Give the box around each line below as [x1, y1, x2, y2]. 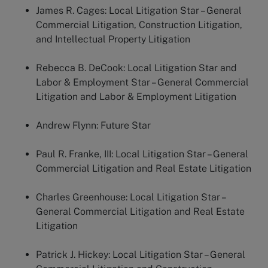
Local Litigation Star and [127, 62, 237, 74]
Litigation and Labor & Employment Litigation [36, 91, 236, 102]
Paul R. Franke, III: [36, 148, 115, 160]
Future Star [100, 120, 151, 131]
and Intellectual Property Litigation [36, 33, 190, 45]
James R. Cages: [36, 5, 109, 16]
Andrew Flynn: [36, 120, 100, 131]
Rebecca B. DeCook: [36, 62, 127, 74]
